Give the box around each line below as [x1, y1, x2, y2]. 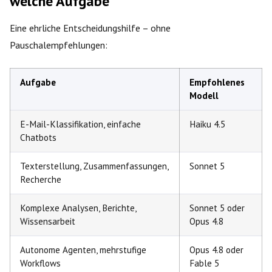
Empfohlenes [189, 76, 245, 88]
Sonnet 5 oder [189, 202, 245, 214]
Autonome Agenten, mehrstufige [20, 243, 146, 256]
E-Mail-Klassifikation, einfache [20, 118, 141, 130]
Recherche [20, 173, 61, 185]
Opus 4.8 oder [189, 243, 243, 256]
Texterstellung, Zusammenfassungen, [20, 160, 169, 172]
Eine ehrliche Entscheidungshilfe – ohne [10, 21, 171, 34]
